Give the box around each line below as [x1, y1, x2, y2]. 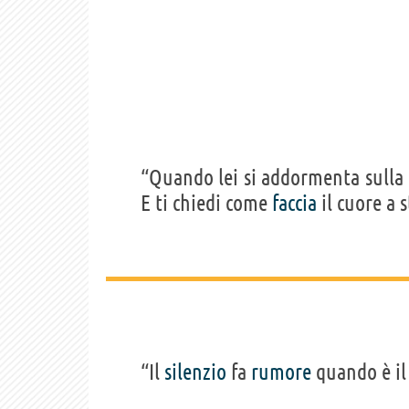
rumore [251, 359, 311, 384]
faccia [272, 190, 317, 215]
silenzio [164, 359, 226, 384]
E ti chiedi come [141, 190, 272, 215]
